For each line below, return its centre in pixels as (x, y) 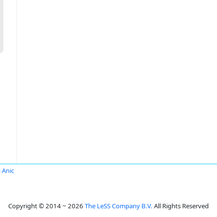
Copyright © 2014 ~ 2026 (46, 206)
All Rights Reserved (181, 206)
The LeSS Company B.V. (119, 206)
